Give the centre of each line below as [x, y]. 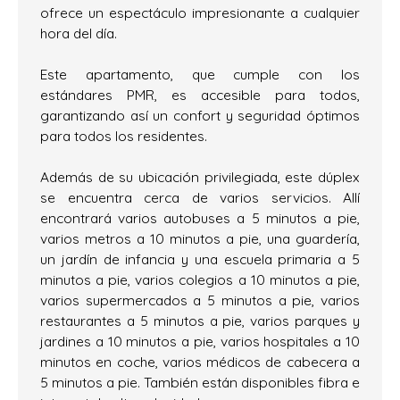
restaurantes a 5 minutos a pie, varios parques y [200, 320]
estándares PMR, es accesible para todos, [200, 94]
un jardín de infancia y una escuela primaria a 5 [200, 258]
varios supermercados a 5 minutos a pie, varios [200, 300]
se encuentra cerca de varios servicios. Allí [200, 197]
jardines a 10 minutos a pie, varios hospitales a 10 [200, 341]
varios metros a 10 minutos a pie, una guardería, [200, 238]
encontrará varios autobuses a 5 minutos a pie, [200, 217]
